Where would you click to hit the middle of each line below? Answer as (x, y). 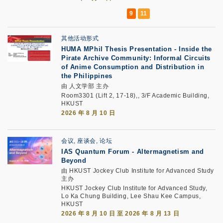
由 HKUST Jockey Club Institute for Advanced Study (138, 171)
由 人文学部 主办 (85, 86)
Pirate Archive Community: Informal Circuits (136, 58)
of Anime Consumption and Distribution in (133, 67)
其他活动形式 (80, 38)
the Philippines (87, 76)
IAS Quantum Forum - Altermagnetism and (133, 152)
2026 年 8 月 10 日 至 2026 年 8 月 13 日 (120, 214)
